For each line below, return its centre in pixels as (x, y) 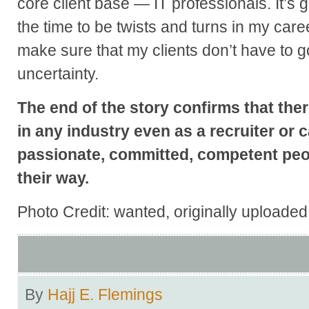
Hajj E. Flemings (105, 294)
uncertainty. (58, 74)
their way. (53, 178)
